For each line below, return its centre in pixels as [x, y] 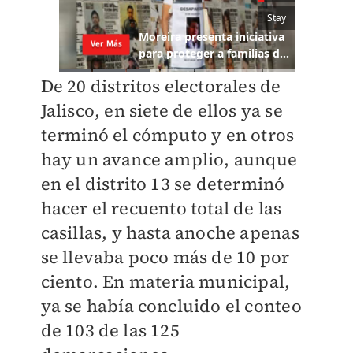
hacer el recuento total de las [161, 208]
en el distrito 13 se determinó [163, 184]
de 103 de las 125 [110, 331]
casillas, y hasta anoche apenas [170, 233]
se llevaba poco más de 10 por [165, 257]
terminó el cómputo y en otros [167, 135]
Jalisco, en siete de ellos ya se [162, 111]
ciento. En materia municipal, [165, 282]
